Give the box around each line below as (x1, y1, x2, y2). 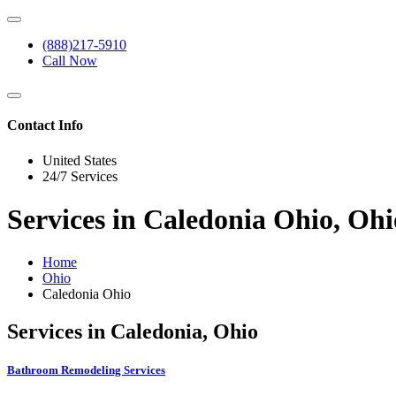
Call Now (42, 53, 97, 68)
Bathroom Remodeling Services (7, 363, 165, 377)
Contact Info (7, 118, 83, 133)
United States (42, 152, 117, 168)
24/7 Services (42, 168, 118, 184)
